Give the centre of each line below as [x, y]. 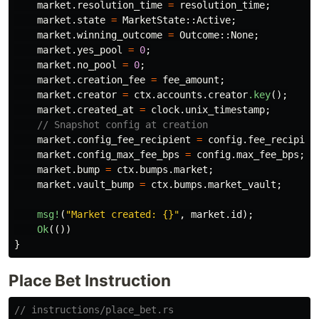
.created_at [103, 110]
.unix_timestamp [222, 110]
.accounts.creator [199, 95]
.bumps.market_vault [222, 185]
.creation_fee [108, 80]
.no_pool [94, 65]
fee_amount [191, 80]
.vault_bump [103, 185]
